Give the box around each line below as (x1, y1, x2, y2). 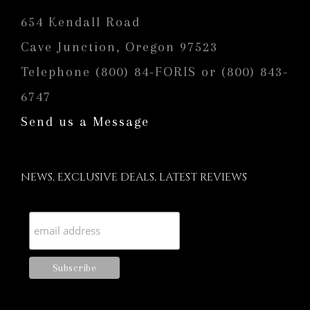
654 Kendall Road (21, 14, 140, 30)
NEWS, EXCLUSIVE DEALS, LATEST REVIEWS (21, 169, 247, 185)
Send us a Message (21, 113, 149, 129)
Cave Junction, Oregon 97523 (21, 39, 218, 55)
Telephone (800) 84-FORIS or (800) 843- (21, 64, 289, 80)
